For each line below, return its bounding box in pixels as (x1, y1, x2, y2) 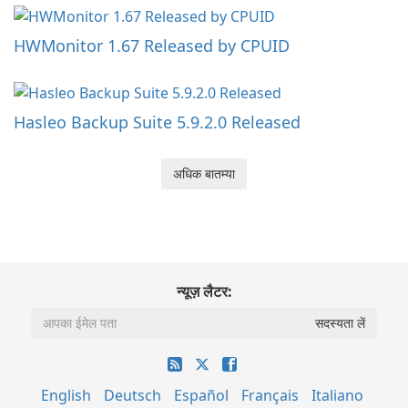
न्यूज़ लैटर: (176, 280, 232, 301)
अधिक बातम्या (173, 164, 235, 182)
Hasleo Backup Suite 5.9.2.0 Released (14, 110, 301, 133)
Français (240, 384, 299, 405)
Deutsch (103, 384, 161, 405)
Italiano (311, 384, 363, 405)
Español (173, 384, 229, 405)
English (40, 384, 91, 405)
